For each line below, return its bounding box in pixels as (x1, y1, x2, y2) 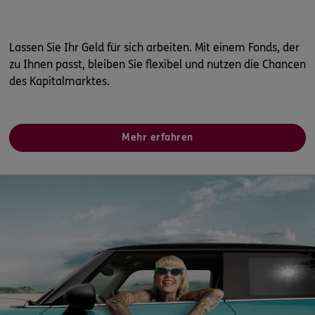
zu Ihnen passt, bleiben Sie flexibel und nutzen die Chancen (9, 57, 306, 71)
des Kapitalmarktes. (9, 74, 110, 88)
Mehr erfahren (122, 131, 193, 143)
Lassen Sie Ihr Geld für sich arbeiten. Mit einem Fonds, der (9, 40, 300, 54)
